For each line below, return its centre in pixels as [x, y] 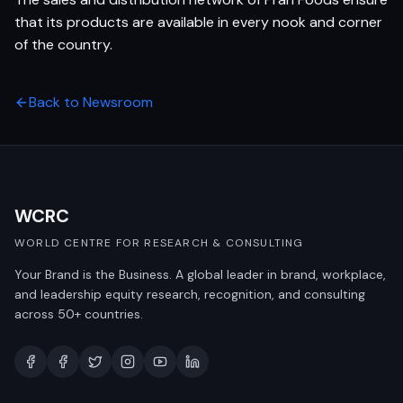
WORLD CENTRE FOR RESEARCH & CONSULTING [159, 243]
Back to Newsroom [91, 102]
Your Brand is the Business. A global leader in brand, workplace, [200, 274]
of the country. [63, 45]
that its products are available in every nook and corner [198, 22]
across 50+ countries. [79, 314]
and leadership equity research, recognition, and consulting [190, 294]
